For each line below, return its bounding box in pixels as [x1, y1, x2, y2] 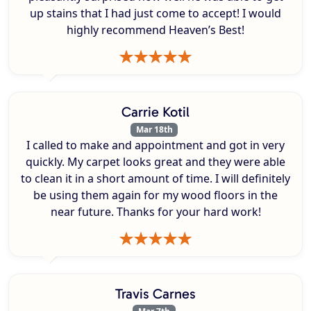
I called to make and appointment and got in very [26, 137, 285, 153]
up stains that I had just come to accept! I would [30, 5, 281, 21]
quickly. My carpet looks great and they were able [26, 154, 285, 170]
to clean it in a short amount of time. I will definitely [21, 171, 290, 187]
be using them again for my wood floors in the [33, 187, 278, 203]
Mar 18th [135, 123, 173, 135]
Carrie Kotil [121, 103, 190, 120]
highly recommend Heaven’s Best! [67, 22, 244, 37]
